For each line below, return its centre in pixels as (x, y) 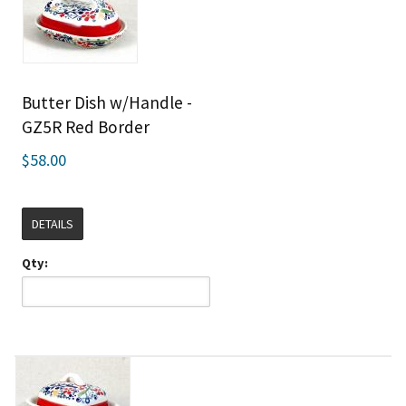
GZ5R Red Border (86, 127)
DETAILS (53, 224)
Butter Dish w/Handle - (107, 102)
